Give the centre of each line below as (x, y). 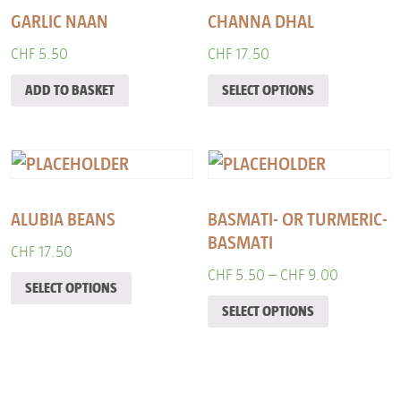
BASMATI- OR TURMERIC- (298, 219)
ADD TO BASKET (70, 90)
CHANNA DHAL (261, 21)
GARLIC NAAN (60, 21)
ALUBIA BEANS (63, 219)
